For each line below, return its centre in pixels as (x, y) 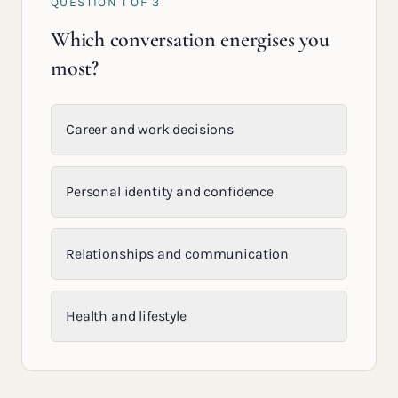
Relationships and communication (178, 254)
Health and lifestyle (126, 316)
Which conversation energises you (190, 40)
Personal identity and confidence (170, 191)
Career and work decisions (150, 129)
